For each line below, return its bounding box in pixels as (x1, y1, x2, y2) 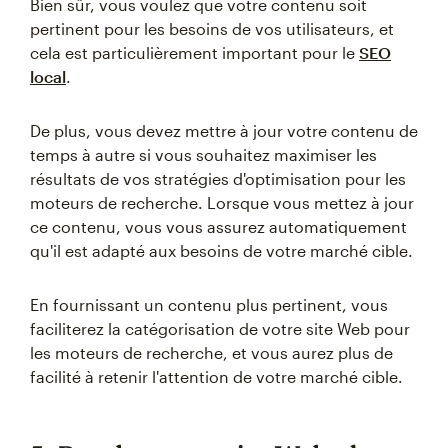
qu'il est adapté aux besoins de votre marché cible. (30, 241, 413, 260)
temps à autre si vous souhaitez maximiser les (30, 145, 377, 164)
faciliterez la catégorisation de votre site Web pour (30, 319, 410, 338)
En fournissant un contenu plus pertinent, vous (30, 295, 388, 314)
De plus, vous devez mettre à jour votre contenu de (30, 121, 418, 140)
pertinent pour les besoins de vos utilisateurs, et (30, 19, 394, 38)
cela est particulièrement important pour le (30, 43, 359, 62)
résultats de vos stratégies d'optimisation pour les (30, 169, 406, 188)
